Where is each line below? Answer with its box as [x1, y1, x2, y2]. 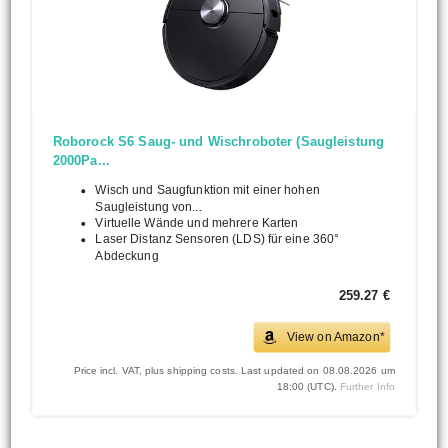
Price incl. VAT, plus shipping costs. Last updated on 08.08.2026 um [73, 364, 396, 376]
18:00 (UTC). [276, 380, 341, 393]
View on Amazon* [287, 329, 385, 345]
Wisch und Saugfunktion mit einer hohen [95, 183, 321, 198]
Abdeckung [95, 248, 159, 263]
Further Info [340, 380, 396, 393]
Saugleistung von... [95, 199, 202, 214]
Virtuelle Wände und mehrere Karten [95, 215, 299, 231]
